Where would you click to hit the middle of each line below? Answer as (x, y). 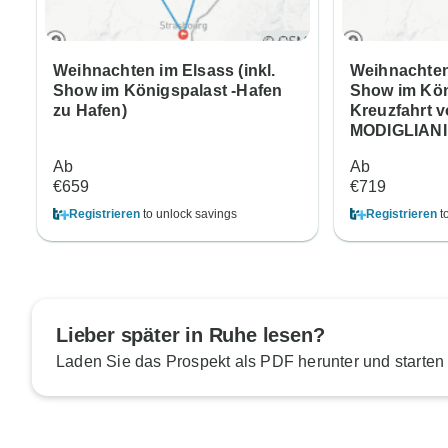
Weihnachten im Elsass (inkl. (164, 71)
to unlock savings (188, 214)
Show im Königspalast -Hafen (168, 91)
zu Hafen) (90, 111)
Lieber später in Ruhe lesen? (190, 335)
